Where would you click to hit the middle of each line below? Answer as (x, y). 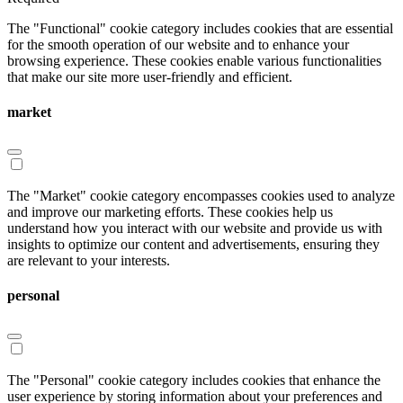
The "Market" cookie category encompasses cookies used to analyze (201, 196)
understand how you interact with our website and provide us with (195, 228)
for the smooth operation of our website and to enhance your (178, 44)
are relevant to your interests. (89, 261)
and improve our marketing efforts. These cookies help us (170, 212)
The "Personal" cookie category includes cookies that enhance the (194, 380)
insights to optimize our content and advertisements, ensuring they (193, 245)
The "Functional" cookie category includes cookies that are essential (200, 28)
